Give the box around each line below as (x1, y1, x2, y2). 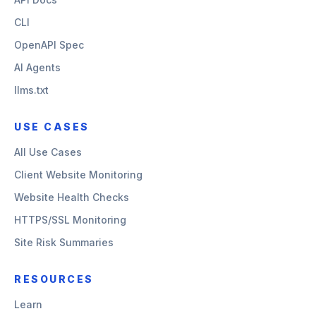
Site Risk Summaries (14, 236, 114, 248)
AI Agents (14, 61, 61, 73)
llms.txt (14, 84, 49, 96)
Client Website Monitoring (14, 169, 142, 181)
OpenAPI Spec (14, 39, 84, 51)
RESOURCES (14, 273, 94, 285)
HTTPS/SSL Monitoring (14, 214, 126, 226)
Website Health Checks (14, 191, 129, 203)
